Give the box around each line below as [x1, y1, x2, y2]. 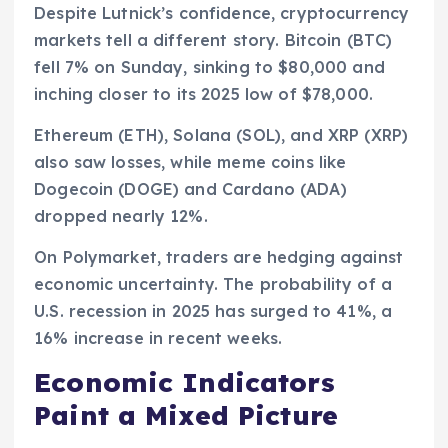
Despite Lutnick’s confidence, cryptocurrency [34, 3, 410, 24]
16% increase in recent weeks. [34, 328, 283, 349]
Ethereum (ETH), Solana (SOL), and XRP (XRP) [34, 125, 409, 146]
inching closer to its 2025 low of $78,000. [34, 84, 373, 105]
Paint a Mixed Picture [34, 399, 339, 433]
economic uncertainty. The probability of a [34, 274, 392, 295]
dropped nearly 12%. [34, 206, 208, 227]
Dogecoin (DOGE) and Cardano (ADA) [34, 179, 347, 200]
